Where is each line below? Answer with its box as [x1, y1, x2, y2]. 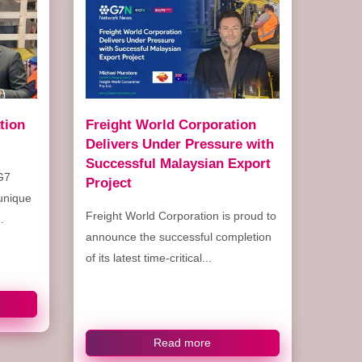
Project [85, 175, 132, 190]
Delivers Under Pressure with [85, 136, 274, 151]
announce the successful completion [85, 229, 271, 243]
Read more [154, 335, 212, 349]
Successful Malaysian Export [85, 155, 271, 170]
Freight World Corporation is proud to [85, 208, 276, 222]
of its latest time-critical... [85, 250, 212, 264]
